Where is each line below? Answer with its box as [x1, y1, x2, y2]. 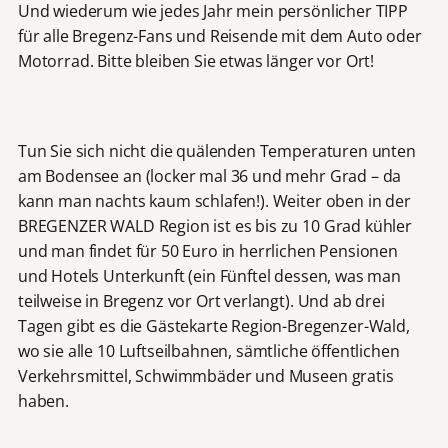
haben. [17, 390, 69, 413]
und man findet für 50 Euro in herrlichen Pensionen [17, 240, 398, 263]
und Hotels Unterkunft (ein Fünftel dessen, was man [17, 265, 401, 288]
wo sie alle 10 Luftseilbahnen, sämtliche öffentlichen [17, 340, 400, 363]
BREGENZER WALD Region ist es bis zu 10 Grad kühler [17, 215, 412, 238]
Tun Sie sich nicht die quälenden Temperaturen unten [17, 140, 416, 163]
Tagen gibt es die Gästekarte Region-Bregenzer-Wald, [17, 315, 410, 338]
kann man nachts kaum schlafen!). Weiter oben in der [17, 190, 411, 213]
